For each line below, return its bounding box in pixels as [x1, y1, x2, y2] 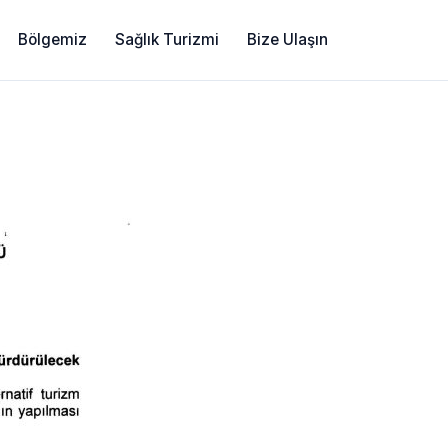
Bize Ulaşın [247, 30, 328, 50]
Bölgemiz [18, 30, 87, 50]
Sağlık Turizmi [115, 30, 219, 50]
